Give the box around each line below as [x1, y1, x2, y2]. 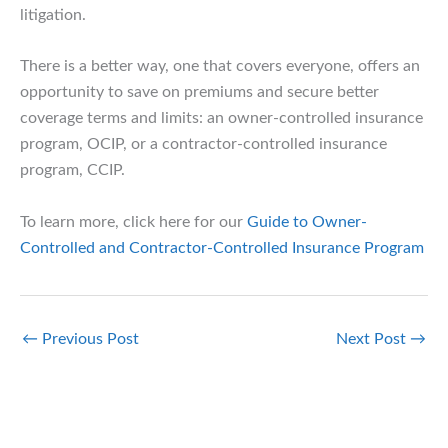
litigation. [20, 6, 86, 23]
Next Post [336, 330, 410, 347]
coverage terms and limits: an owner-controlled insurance [20, 110, 423, 127]
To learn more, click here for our [20, 213, 247, 230]
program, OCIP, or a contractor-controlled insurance [20, 136, 387, 153]
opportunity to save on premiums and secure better [20, 84, 379, 101]
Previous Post [38, 330, 139, 347]
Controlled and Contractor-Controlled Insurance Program [20, 239, 424, 256]
